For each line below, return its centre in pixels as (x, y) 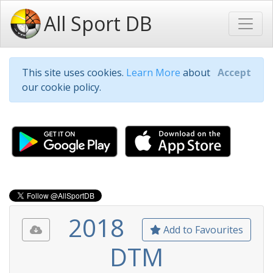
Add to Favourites (202, 230)
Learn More (153, 73)
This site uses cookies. (74, 73)
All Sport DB (98, 23)
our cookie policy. (62, 87)
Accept (234, 73)
